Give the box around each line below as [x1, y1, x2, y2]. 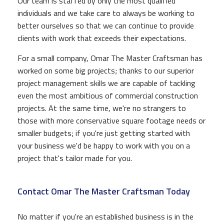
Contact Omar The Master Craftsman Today [17, 184, 190, 198]
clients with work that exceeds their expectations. [17, 31, 186, 44]
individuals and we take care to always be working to [17, 6, 194, 19]
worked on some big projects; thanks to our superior [17, 64, 194, 76]
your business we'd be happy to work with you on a [17, 139, 190, 151]
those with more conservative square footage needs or [17, 114, 205, 126]
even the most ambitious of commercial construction [17, 89, 198, 101]
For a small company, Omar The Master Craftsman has [17, 51, 202, 64]
